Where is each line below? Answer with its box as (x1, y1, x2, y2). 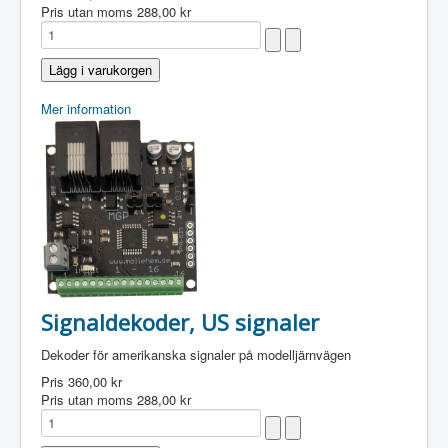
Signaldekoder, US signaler (41, 307, 319, 337)
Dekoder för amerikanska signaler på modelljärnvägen (41, 345, 351, 364)
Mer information (41, 99, 131, 118)
